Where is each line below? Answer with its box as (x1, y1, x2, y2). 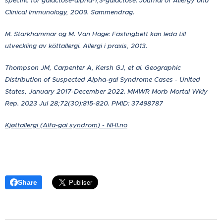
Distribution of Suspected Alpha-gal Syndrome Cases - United (5, 75, 200, 84)
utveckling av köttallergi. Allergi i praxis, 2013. (5, 42, 147, 51)
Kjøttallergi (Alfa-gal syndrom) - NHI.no (5, 121, 127, 130)
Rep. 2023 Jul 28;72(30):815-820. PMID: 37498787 (5, 99, 165, 108)
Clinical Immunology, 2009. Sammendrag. (5, 8, 134, 17)
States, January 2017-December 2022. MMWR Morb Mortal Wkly (5, 87, 208, 96)
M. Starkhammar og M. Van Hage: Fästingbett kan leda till (5, 30, 186, 39)
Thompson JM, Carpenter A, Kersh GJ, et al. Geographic (5, 63, 181, 72)
